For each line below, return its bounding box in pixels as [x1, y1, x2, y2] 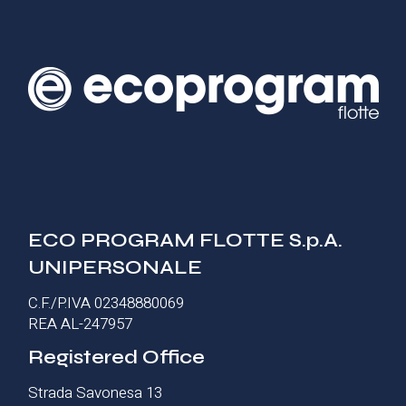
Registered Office [28, 344, 206, 369]
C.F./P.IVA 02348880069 [28, 291, 185, 314]
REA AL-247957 [28, 312, 133, 335]
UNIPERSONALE [28, 255, 203, 279]
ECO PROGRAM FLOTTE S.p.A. [28, 227, 343, 252]
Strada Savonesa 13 [28, 381, 163, 404]
